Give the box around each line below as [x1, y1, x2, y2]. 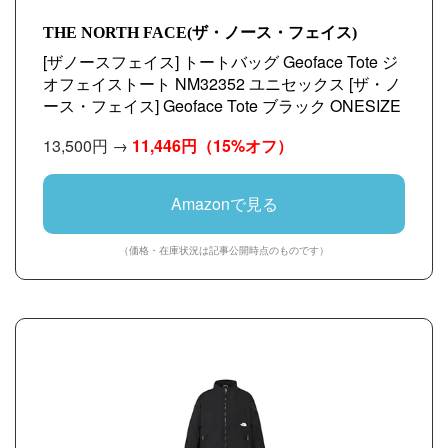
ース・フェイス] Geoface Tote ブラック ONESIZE [43, 94, 401, 117]
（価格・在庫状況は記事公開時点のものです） [119, 243, 329, 257]
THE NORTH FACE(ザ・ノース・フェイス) [43, 24, 357, 41]
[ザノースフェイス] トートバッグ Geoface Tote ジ [43, 50, 398, 73]
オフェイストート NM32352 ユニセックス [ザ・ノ [43, 72, 401, 95]
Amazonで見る [170, 192, 278, 215]
